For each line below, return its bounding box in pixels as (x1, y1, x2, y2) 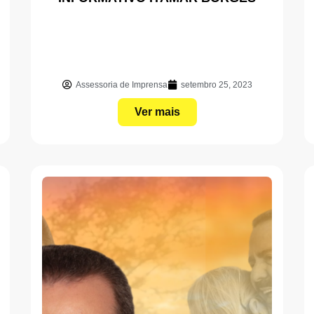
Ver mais (134, 105, 180, 118)
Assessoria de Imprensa (75, 79, 168, 90)
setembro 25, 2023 (180, 79, 252, 90)
